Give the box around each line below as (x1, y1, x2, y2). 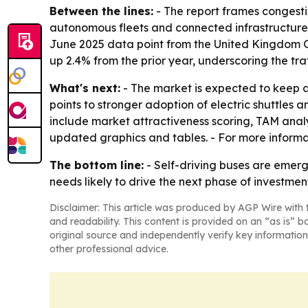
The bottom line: (49, 158, 144, 172)
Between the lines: (49, 4, 153, 18)
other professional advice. (49, 243, 168, 255)
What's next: (49, 81, 120, 95)
